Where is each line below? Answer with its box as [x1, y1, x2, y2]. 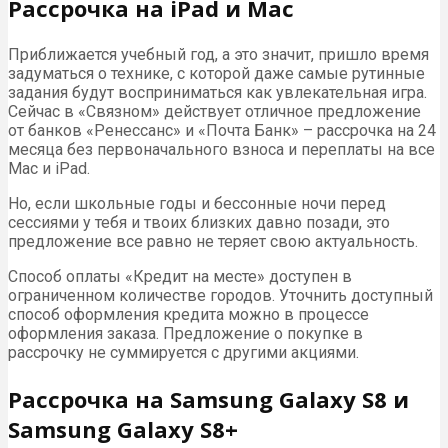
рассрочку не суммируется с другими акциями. [8, 342, 359, 362]
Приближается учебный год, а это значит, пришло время [8, 44, 429, 64]
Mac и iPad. [8, 158, 90, 178]
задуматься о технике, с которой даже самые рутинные [8, 63, 425, 83]
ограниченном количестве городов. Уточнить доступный [8, 285, 433, 305]
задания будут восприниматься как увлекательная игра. [8, 82, 427, 102]
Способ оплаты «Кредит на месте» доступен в [8, 266, 352, 286]
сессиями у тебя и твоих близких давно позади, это [8, 212, 390, 232]
